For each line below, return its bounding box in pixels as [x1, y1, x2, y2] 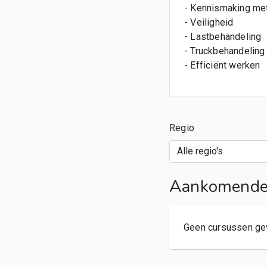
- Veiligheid [184, 17, 234, 28]
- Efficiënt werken [184, 60, 260, 71]
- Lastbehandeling [184, 31, 262, 42]
